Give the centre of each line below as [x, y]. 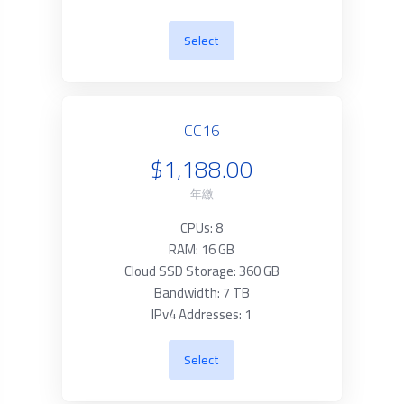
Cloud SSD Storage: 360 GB [202, 271]
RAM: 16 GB [202, 249]
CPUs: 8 [202, 228]
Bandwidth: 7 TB [202, 293]
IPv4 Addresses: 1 [202, 314]
